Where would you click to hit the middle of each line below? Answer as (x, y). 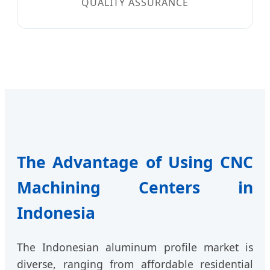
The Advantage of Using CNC (135, 162)
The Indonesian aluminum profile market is (135, 247)
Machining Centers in (135, 188)
